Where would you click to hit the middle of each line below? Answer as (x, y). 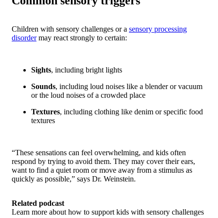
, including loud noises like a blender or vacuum (129, 86)
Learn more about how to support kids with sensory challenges (108, 212)
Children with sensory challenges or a (70, 29)
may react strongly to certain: (82, 37)
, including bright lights (87, 70)
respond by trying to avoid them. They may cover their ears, (103, 161)
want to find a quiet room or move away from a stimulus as (102, 170)
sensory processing (158, 29)
